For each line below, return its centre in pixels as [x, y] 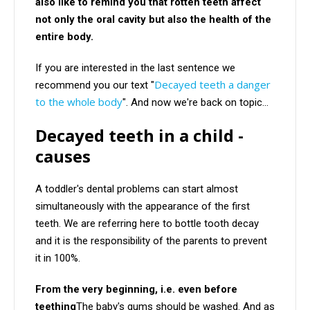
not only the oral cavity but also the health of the [153, 20]
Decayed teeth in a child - [139, 136]
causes [63, 156]
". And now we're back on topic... [195, 103]
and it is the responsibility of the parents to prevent [151, 241]
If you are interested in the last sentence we [135, 68]
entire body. [64, 37]
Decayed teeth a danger [212, 85]
